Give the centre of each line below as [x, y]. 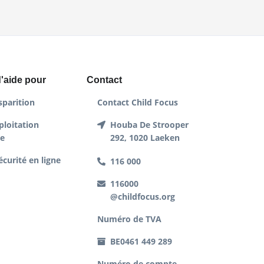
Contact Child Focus [138, 103]
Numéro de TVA [130, 219]
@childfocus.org [143, 197]
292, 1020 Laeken [145, 138]
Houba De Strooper [150, 125]
